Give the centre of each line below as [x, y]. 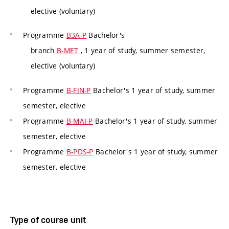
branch [44, 51]
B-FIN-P [78, 90]
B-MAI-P [79, 121]
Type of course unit [48, 220]
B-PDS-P [80, 151]
